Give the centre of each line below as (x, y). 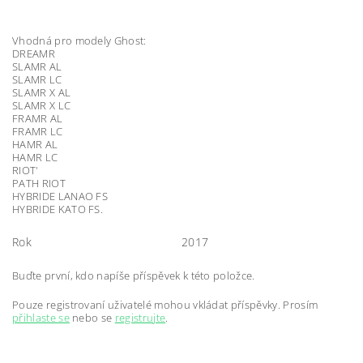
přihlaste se (41, 317)
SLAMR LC (37, 79)
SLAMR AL (37, 66)
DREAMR (34, 53)
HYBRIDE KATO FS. (58, 209)
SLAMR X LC (42, 105)
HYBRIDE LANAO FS (60, 196)
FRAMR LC (38, 131)
